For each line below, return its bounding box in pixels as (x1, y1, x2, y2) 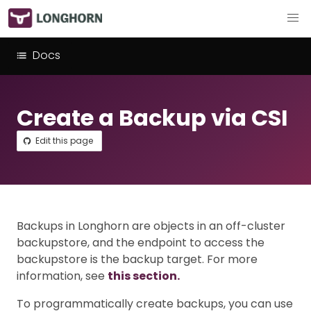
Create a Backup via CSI (17, 102, 288, 133)
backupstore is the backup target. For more (17, 251, 258, 267)
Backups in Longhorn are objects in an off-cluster (17, 218, 285, 234)
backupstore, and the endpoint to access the (17, 235, 264, 251)
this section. (108, 268, 180, 284)
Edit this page (35, 135, 93, 146)
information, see (17, 268, 108, 284)
